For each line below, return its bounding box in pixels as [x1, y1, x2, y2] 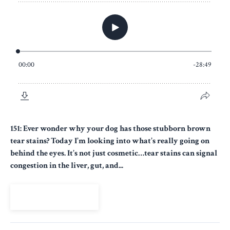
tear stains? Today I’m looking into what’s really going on [10, 135, 209, 146]
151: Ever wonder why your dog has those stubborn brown [10, 123, 210, 134]
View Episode [27, 191, 82, 203]
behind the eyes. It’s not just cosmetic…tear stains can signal [10, 147, 217, 159]
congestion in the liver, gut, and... [10, 160, 123, 171]
